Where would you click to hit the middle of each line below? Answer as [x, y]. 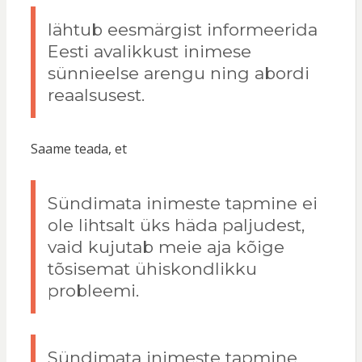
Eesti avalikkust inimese [149, 52]
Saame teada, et [78, 149]
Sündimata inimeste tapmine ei [182, 204]
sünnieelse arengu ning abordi [178, 74]
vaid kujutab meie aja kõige [166, 247]
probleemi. [93, 291]
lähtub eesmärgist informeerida [182, 30]
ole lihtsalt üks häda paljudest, [176, 225]
